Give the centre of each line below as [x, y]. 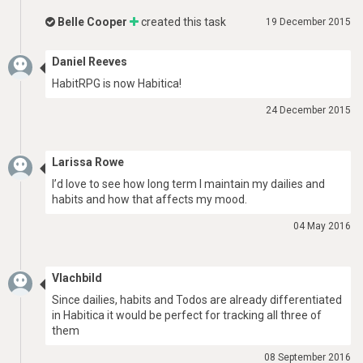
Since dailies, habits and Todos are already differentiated [197, 300]
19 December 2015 [308, 22]
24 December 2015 [308, 110]
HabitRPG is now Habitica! [117, 83]
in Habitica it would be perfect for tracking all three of [187, 315]
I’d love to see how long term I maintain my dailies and [188, 184]
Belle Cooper [92, 22]
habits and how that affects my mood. [149, 199]
